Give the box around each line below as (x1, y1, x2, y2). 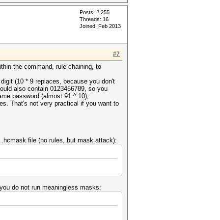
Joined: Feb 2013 (80, 23, 121, 29)
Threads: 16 (80, 16, 109, 22)
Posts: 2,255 (80, 9, 110, 15)
